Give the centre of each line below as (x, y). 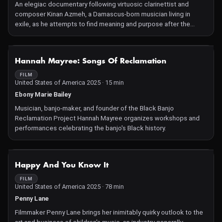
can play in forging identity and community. (77, 44)
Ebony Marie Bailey (43, 94)
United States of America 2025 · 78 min (69, 187)
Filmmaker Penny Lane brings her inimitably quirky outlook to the (109, 212)
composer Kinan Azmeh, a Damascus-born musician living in (103, 14)
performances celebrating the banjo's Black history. (90, 128)
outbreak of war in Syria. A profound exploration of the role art (106, 34)
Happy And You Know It (62, 165)
